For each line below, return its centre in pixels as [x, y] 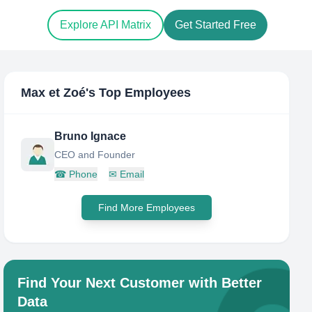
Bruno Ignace [91, 136]
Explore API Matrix [106, 25]
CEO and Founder [95, 155]
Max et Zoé [54, 93]
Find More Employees [147, 208]
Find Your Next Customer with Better [140, 283]
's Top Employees [139, 93]
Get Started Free [216, 25]
